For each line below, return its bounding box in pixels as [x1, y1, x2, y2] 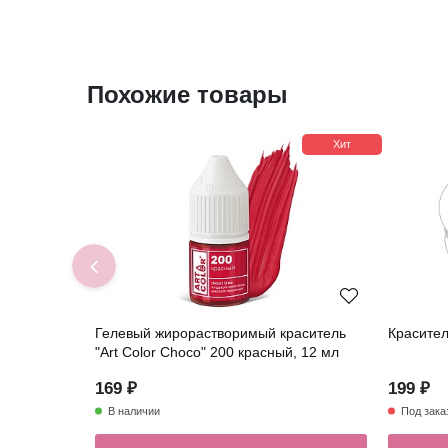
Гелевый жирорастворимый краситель [95, 325, 346, 342]
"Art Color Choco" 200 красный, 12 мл [95, 344, 339, 361]
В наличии [108, 405, 160, 418]
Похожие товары [87, 81, 288, 109]
